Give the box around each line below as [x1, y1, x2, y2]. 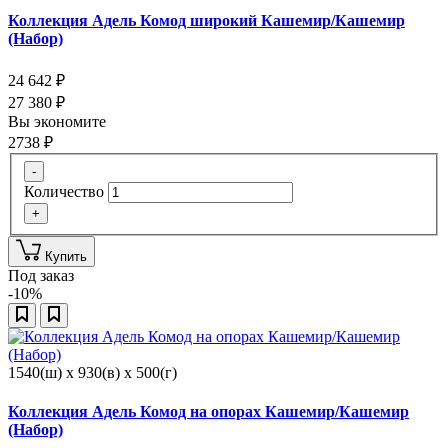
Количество [24, 182, 104, 200]
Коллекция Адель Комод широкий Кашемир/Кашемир [8, 11, 405, 29]
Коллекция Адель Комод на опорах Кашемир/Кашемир [8, 403, 409, 421]
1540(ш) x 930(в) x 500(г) [8, 363, 177, 381]
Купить [45, 248, 87, 264]
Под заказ [8, 266, 74, 284]
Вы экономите [8, 113, 110, 131]
